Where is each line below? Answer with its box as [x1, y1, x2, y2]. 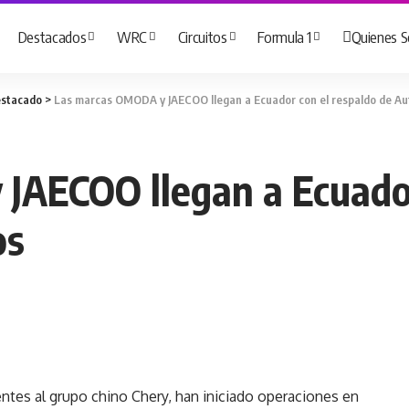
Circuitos [177, 26, 227, 47]
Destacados [17, 26, 87, 47]
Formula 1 [257, 26, 312, 47]
